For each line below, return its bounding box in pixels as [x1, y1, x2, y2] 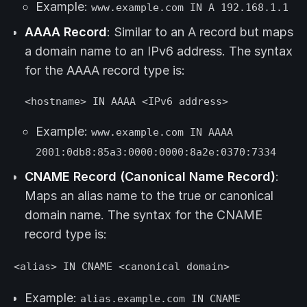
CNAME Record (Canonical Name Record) [25, 169, 275, 184]
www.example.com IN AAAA [91, 126, 233, 138]
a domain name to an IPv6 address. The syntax [25, 44, 293, 59]
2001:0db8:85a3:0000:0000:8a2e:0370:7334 [36, 146, 276, 158]
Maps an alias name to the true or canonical [25, 188, 273, 204]
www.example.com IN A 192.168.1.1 [91, 1, 288, 14]
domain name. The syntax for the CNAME [25, 208, 262, 223]
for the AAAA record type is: [25, 63, 185, 78]
